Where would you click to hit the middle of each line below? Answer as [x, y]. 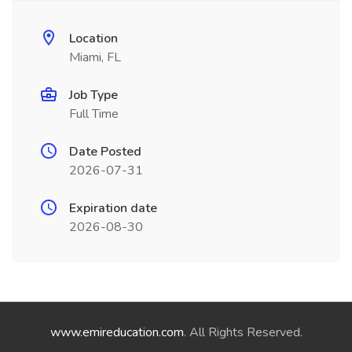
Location [93, 38]
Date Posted [105, 152]
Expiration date [113, 208]
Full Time [94, 114]
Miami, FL [95, 57]
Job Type [93, 95]
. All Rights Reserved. [243, 332]
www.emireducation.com [117, 332]
